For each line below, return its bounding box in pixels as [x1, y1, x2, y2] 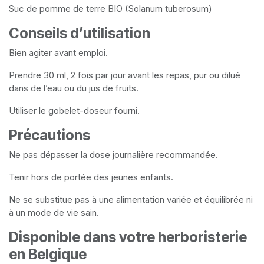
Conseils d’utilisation [9, 24, 150, 42]
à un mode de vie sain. [9, 207, 99, 219]
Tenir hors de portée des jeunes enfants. [9, 171, 173, 183]
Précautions [9, 126, 90, 144]
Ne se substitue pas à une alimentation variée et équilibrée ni [9, 194, 253, 206]
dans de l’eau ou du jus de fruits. [9, 82, 138, 94]
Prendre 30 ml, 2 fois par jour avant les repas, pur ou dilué [9, 70, 240, 81]
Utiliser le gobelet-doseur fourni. [9, 105, 140, 117]
